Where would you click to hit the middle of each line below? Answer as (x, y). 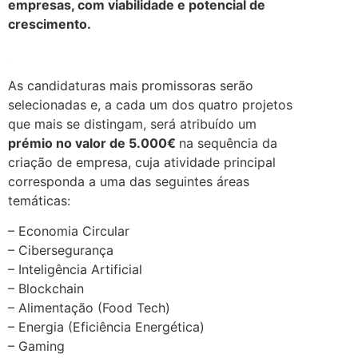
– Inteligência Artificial (75, 270)
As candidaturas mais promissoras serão (131, 85)
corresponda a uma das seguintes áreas (129, 181)
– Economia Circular (69, 231)
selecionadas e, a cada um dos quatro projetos (150, 104)
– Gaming (36, 346)
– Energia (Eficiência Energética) (106, 327)
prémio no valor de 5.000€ (93, 143)
